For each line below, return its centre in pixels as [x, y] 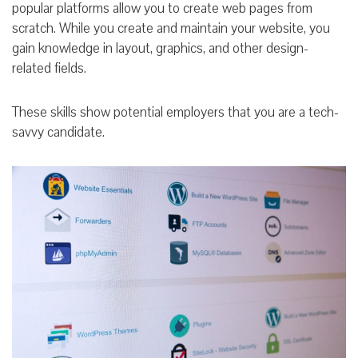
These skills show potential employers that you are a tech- [175, 112]
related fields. [51, 68]
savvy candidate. [60, 132]
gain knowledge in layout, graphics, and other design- [160, 48]
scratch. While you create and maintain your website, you [171, 28]
